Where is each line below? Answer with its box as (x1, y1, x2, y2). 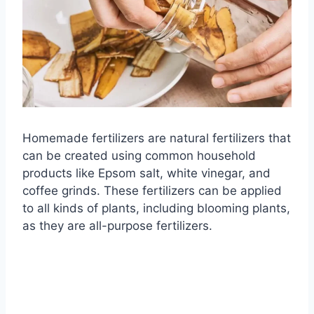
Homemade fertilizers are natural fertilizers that (22, 131, 291, 146)
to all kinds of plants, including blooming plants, (22, 201, 290, 216)
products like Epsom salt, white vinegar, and (22, 166, 271, 181)
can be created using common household (22, 149, 256, 163)
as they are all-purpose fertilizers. (22, 219, 212, 233)
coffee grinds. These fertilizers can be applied (22, 184, 282, 198)
